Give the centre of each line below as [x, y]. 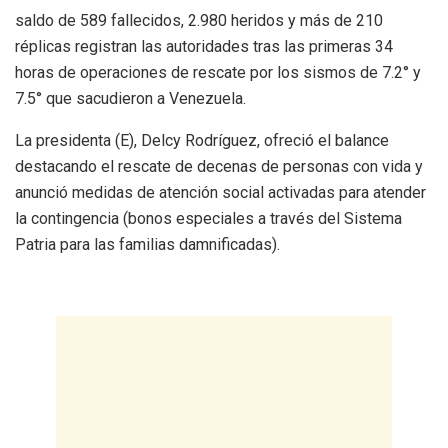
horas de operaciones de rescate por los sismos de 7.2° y [218, 72]
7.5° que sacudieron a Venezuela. [130, 98]
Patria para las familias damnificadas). [147, 244]
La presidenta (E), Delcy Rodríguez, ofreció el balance [202, 140]
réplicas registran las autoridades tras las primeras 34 [204, 46]
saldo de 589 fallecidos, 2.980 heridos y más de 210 [199, 20]
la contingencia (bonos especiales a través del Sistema [208, 218]
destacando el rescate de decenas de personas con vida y [219, 166]
